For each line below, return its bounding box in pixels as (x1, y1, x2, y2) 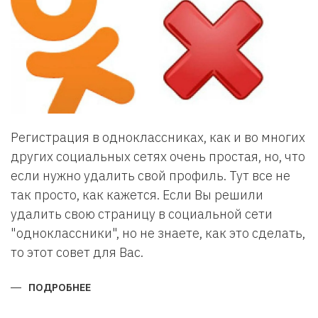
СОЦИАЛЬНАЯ (91, 291, 160, 304)
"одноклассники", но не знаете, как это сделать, (11, 225, 305, 241)
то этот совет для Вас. (11, 244, 143, 261)
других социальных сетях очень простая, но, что (11, 148, 305, 165)
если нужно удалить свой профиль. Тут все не (11, 168, 290, 184)
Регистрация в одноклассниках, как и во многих (11, 129, 305, 146)
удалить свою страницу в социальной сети (11, 206, 273, 222)
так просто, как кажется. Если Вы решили (11, 187, 263, 203)
